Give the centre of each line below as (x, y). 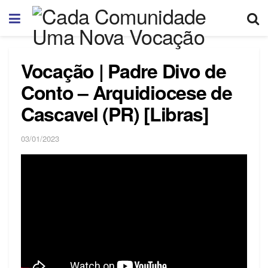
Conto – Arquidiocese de (127, 92)
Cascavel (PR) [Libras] (115, 114)
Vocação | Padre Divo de (124, 71)
